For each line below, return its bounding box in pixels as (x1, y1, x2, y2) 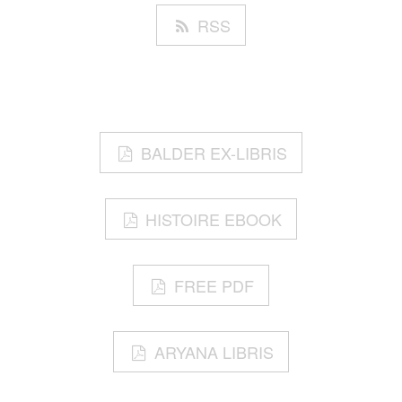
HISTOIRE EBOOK (145, 207, 283, 232)
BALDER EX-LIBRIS (140, 141, 287, 165)
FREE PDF (173, 274, 254, 298)
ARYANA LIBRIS (153, 340, 274, 364)
